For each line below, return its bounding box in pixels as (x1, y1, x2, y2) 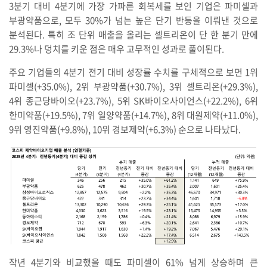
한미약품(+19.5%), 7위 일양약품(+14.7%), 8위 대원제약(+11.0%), (8, 108, 259, 122)
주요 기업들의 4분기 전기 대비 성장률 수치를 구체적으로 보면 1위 (8, 65, 259, 79)
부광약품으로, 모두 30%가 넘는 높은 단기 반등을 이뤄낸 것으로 (8, 13, 259, 27)
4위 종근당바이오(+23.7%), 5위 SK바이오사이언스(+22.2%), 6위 (8, 94, 259, 107)
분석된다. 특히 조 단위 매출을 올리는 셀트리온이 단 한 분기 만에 (8, 27, 259, 41)
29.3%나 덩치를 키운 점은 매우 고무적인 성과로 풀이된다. (8, 42, 226, 55)
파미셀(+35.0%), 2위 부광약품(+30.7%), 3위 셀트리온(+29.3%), (8, 79, 259, 93)
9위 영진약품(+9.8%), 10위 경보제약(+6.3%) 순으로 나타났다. (8, 122, 241, 136)
